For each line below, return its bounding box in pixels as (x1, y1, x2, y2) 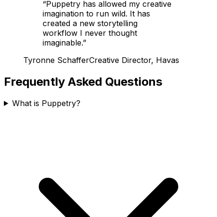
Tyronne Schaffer (23, 55, 89, 65)
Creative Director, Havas (89, 55, 179, 65)
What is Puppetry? (12, 98, 80, 108)
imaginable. (43, 38, 83, 47)
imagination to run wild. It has (43, 9, 150, 18)
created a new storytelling (43, 18, 138, 28)
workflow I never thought (43, 28, 137, 38)
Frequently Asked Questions (4, 74, 162, 89)
